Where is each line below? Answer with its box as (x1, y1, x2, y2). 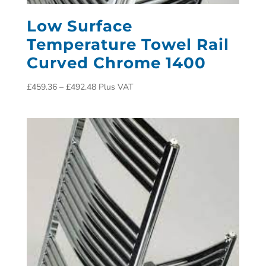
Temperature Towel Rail (26, 34, 229, 54)
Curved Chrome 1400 (26, 53, 206, 72)
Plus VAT (98, 81, 133, 93)
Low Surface (26, 16, 132, 36)
